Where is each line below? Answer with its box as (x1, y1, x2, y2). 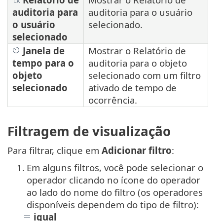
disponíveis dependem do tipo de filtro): (27, 198, 199, 211)
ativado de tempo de (88, 81, 177, 94)
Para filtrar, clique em (7, 144, 102, 156)
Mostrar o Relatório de (88, 44, 186, 57)
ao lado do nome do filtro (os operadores (27, 185, 203, 198)
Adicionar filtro (102, 144, 172, 156)
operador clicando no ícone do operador (27, 173, 200, 186)
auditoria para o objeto (88, 57, 187, 69)
